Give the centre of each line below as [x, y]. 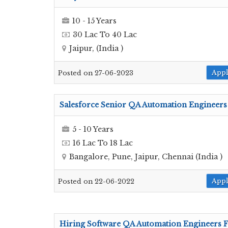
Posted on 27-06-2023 [96, 73]
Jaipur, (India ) [96, 48]
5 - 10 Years [93, 129]
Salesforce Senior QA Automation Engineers [143, 105]
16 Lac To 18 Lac [103, 143]
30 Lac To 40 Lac [105, 34]
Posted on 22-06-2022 [96, 182]
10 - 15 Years [94, 21]
